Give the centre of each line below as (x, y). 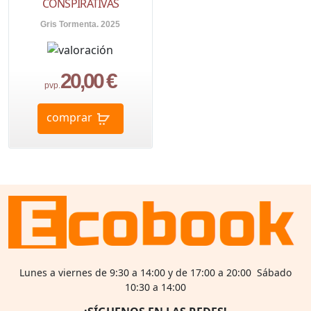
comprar (69, 118)
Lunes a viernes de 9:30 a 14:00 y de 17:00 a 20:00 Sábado (155, 273)
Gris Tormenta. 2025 (81, 25)
